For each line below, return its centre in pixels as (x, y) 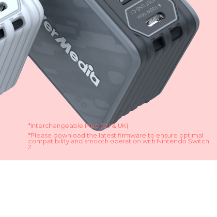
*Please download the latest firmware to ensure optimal (116, 135)
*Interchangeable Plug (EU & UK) (78, 125)
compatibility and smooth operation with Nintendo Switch (119, 141)
